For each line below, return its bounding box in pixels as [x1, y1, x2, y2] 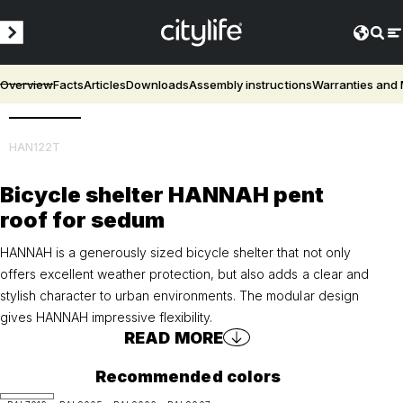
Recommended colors [95, 366, 281, 386]
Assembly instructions [189, 76, 312, 92]
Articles [84, 76, 127, 92]
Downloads [126, 76, 190, 92]
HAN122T [9, 140, 61, 155]
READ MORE [124, 327, 223, 347]
